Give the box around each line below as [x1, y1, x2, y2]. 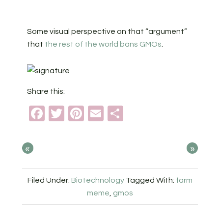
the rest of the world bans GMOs [44, 40, 162, 49]
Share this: [27, 87, 65, 96]
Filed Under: [27, 176, 71, 185]
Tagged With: [126, 176, 176, 185]
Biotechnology [71, 176, 124, 185]
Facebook [44, 105, 115, 122]
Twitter [64, 105, 112, 122]
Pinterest [83, 105, 147, 122]
